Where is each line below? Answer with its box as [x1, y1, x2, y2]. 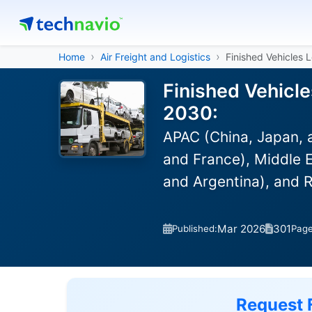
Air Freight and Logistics [100, 51, 210, 63]
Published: [172, 223, 217, 234]
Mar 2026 [217, 221, 265, 235]
